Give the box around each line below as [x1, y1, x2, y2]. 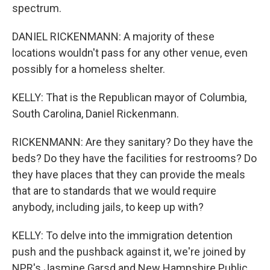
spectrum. [12, 2, 61, 14]
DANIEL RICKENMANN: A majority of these [12, 30, 215, 43]
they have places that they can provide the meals [12, 168, 245, 181]
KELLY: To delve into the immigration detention [12, 229, 233, 242]
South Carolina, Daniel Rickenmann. [12, 107, 179, 120]
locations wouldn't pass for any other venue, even [12, 46, 248, 59]
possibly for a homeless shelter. [12, 63, 165, 75]
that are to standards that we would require [12, 184, 216, 197]
